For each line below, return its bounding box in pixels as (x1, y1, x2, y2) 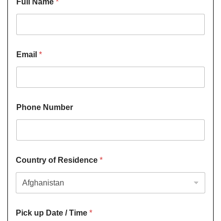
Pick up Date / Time (16, 208, 89, 217)
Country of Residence (16, 155, 100, 164)
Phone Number (16, 103, 73, 111)
